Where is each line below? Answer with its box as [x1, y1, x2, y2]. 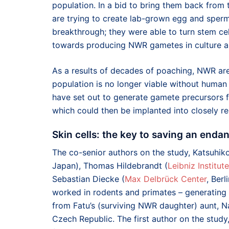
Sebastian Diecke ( [52, 173, 125, 184]
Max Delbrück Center [125, 173, 207, 184]
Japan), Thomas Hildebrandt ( [52, 160, 168, 171]
